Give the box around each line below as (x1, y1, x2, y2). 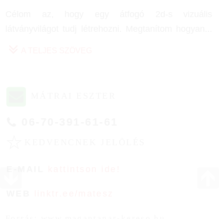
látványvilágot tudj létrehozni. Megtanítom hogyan (5, 23, 205, 34)
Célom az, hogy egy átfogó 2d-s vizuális (5, 9, 212, 19)
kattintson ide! (47, 164, 121, 175)
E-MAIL (6, 164, 44, 175)
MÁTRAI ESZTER (27, 91, 116, 101)
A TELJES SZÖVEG (21, 46, 92, 55)
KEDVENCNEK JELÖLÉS (24, 137, 146, 148)
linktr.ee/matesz (34, 189, 114, 199)
